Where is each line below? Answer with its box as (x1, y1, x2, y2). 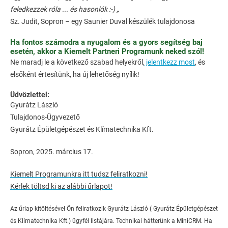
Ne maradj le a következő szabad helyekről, (10, 58, 145, 67)
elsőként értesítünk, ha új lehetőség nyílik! (10, 70, 139, 79)
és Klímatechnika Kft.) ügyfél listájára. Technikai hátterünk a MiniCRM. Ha (10, 217, 212, 225)
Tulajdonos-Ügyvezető (10, 113, 80, 122)
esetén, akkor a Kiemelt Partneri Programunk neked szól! (10, 47, 204, 56)
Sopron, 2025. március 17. (10, 148, 93, 156)
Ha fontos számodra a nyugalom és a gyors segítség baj (10, 38, 203, 47)
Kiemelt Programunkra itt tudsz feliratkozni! (10, 170, 148, 179)
